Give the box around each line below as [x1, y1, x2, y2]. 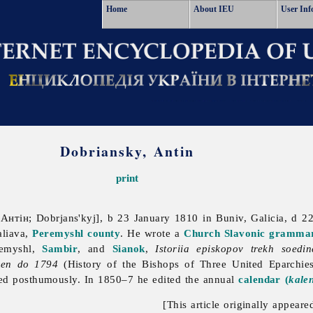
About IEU [194, 4, 234, 14]
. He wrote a [120, 227, 184, 240]
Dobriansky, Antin [60, 141, 195, 161]
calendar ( [238, 273, 289, 286]
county [87, 227, 121, 240]
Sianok [112, 242, 145, 255]
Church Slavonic [184, 227, 265, 240]
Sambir [42, 242, 78, 255]
